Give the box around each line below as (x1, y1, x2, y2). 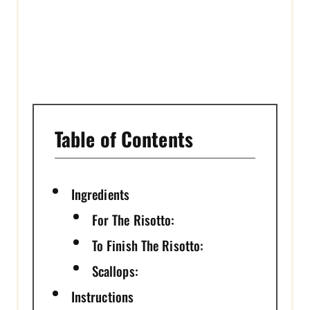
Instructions (71, 286, 134, 306)
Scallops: (91, 260, 138, 280)
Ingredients (71, 183, 130, 203)
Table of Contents (55, 124, 193, 153)
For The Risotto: (91, 209, 175, 229)
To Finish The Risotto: (91, 235, 204, 255)
